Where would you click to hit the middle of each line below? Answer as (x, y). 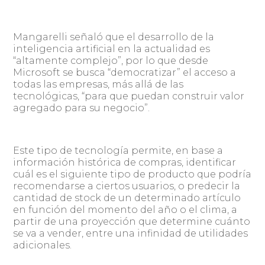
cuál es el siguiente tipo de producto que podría (132, 174)
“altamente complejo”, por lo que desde (111, 60)
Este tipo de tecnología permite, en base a (118, 150)
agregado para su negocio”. (82, 108)
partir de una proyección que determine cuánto (132, 221)
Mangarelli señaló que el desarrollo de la (114, 37)
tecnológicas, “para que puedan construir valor (129, 96)
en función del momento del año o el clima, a (125, 209)
